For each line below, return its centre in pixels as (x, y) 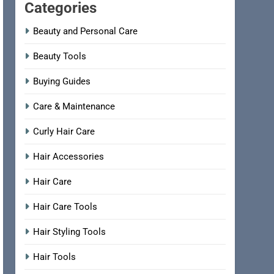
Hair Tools (55, 257)
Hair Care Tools (65, 207)
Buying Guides (62, 82)
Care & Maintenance (74, 107)
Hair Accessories (69, 157)
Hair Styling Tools (70, 232)
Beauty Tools (60, 57)
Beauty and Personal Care (86, 31)
